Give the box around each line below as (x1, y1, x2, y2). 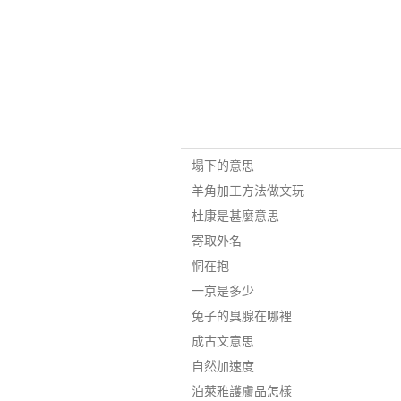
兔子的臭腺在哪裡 (191, 309, 292, 323)
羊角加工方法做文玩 (191, 183, 304, 198)
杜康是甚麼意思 (191, 209, 279, 223)
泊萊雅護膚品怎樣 (191, 384, 292, 398)
